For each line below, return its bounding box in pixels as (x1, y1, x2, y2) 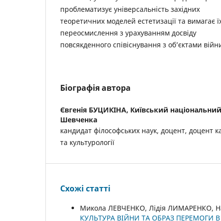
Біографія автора (60, 82, 131, 94)
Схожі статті (60, 183, 110, 194)
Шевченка (60, 115, 97, 125)
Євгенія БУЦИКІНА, (60, 105, 130, 115)
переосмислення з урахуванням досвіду (60, 28, 196, 38)
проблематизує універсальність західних (60, 4, 200, 14)
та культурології (60, 138, 114, 147)
